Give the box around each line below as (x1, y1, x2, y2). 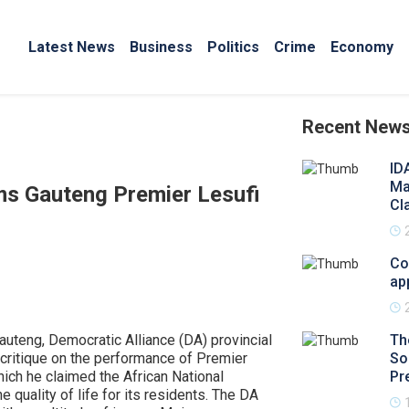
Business (130, 37, 193, 56)
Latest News (28, 37, 115, 56)
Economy (330, 37, 393, 56)
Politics (207, 37, 259, 56)
